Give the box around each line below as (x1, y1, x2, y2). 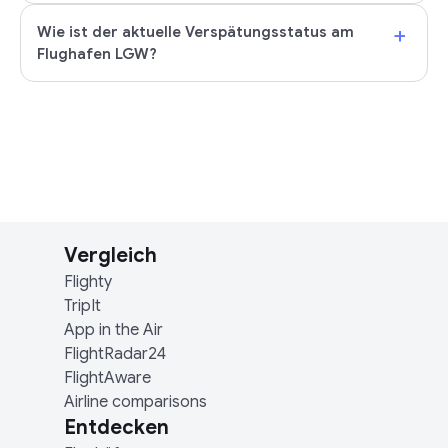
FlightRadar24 (64, 344, 166, 364)
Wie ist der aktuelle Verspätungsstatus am (37, 23, 354, 41)
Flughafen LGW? (37, 45, 157, 63)
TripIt (64, 296, 101, 316)
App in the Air (64, 320, 163, 340)
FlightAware (64, 368, 151, 388)
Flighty (64, 272, 112, 292)
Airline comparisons (64, 392, 207, 412)
